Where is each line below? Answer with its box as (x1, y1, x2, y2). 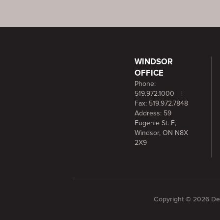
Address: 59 (134, 109, 171, 118)
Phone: (134, 80, 156, 88)
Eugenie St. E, (134, 119, 176, 128)
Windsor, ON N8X (134, 129, 188, 137)
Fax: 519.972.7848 (134, 99, 188, 108)
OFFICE (134, 68, 164, 79)
